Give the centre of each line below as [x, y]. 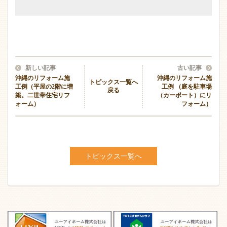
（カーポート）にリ [184, 95]
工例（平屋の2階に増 [44, 86]
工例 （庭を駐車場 [186, 86]
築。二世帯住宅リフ [43, 95]
